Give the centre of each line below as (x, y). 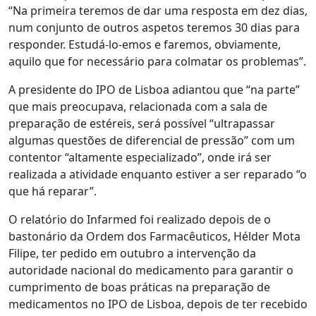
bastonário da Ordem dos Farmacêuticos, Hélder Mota (154, 236)
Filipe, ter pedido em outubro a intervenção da (132, 253)
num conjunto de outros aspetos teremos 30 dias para (154, 28)
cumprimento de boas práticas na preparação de (139, 287)
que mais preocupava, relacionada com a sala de (138, 107)
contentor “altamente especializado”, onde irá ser (140, 157)
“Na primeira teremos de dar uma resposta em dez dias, (158, 11)
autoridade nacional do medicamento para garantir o (151, 270)
